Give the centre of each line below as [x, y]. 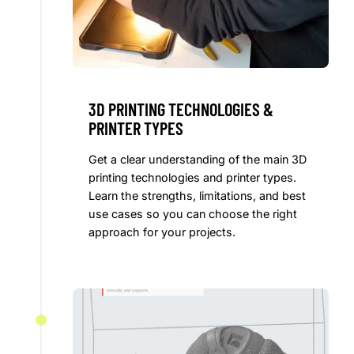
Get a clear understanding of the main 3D [198, 160]
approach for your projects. [162, 232]
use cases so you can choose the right [193, 214]
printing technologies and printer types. [192, 178]
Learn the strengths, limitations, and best [197, 196]
